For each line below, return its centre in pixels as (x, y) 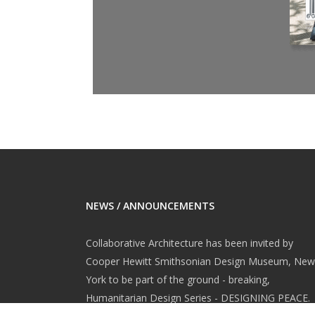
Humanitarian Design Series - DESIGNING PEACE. (198, 298)
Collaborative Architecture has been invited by (189, 243)
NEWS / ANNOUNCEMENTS (150, 206)
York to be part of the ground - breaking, (178, 279)
